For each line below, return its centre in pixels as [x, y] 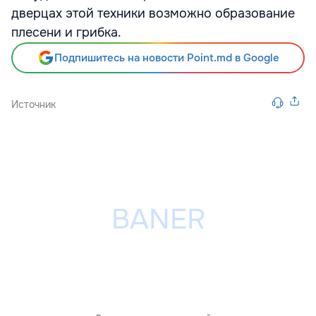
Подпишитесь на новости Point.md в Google [166, 58]
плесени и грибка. [66, 32]
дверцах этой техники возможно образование [153, 13]
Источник [34, 104]
